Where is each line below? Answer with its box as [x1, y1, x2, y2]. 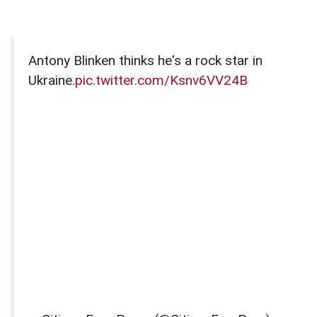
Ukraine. [28, 72, 75, 89]
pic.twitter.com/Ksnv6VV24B [75, 72, 248, 89]
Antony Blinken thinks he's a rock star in [28, 52, 263, 69]
